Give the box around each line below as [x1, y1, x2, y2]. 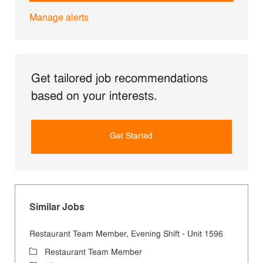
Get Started [110, 132, 153, 141]
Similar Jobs [29, 203, 85, 213]
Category [28, 248, 63, 257]
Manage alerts [29, 14, 89, 23]
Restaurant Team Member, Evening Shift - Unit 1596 [29, 230, 223, 240]
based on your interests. [31, 91, 157, 103]
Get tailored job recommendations [31, 73, 208, 86]
